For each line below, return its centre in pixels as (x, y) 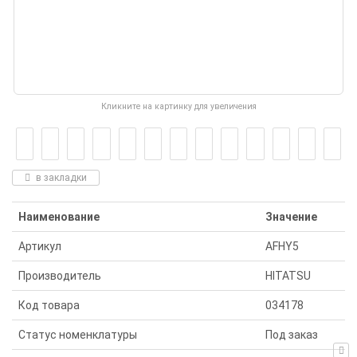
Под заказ (292, 335)
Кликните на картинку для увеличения (178, 106)
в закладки (61, 178)
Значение (291, 217)
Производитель (60, 276)
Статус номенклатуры (78, 335)
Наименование (59, 217)
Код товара (49, 306)
